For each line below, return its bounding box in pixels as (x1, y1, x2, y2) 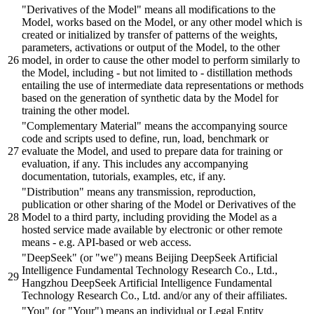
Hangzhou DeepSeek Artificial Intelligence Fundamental (22, 276, 272, 289)
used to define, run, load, (95, 132, 207, 144)
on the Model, (114, 15, 179, 28)
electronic (170, 223, 215, 235)
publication (22, 198, 74, 210)
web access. (139, 235, 191, 248)
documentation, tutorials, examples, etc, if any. (22, 170, 226, 182)
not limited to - (139, 66, 207, 78)
